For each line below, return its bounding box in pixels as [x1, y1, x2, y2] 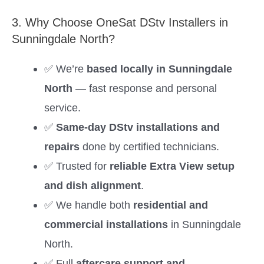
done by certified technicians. [79, 140, 219, 153]
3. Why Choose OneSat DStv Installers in [12, 15, 228, 29]
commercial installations [44, 217, 168, 230]
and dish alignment [44, 179, 141, 192]
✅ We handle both [44, 198, 133, 211]
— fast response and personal [72, 81, 217, 94]
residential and [133, 198, 208, 211]
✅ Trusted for [44, 159, 110, 172]
